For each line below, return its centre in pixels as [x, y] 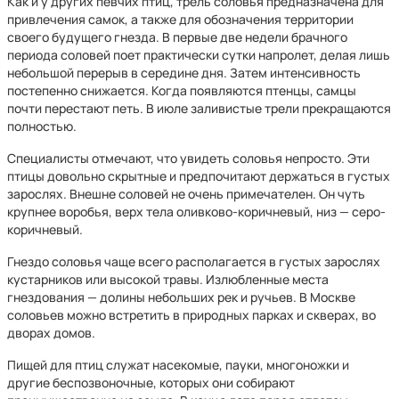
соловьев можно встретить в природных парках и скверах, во [191, 315]
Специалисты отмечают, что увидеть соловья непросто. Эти [188, 158]
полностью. [42, 126]
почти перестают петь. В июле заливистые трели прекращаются [199, 108]
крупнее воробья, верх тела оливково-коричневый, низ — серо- [196, 212]
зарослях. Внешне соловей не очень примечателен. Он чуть [186, 194]
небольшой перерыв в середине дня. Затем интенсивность [184, 73]
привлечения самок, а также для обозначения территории [180, 19]
